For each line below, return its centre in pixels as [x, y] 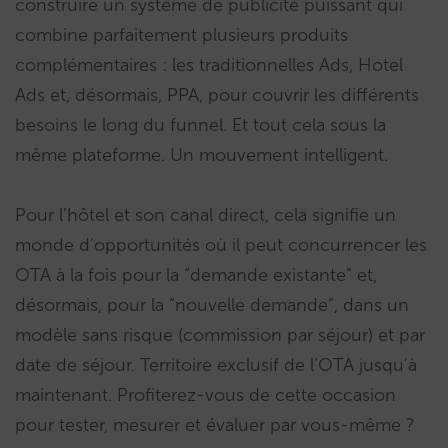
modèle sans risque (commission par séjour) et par [220, 334]
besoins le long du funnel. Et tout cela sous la [200, 124]
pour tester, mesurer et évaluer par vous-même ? [215, 424]
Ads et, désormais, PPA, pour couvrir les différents [217, 94]
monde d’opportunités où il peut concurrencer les [221, 244]
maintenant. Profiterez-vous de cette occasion [205, 394]
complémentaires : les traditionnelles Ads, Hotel [209, 64]
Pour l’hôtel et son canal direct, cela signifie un [205, 214]
